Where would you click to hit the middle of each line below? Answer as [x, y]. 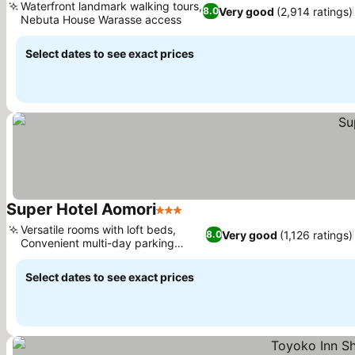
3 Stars [177, 218]
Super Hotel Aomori [81, 209]
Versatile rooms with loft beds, [98, 229]
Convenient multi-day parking [97, 243]
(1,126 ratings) [317, 235]
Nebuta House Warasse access [101, 19]
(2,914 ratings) [315, 11]
